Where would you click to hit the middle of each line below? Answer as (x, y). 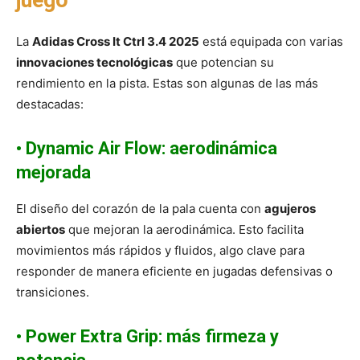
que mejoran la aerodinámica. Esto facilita (184, 230)
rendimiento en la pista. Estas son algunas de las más (167, 84)
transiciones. (53, 292)
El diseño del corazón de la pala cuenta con (140, 209)
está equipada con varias (271, 42)
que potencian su (223, 63)
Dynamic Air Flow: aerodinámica (151, 149)
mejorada (53, 173)
